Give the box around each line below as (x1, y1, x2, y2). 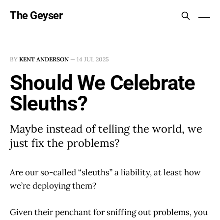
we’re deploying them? (10, 180, 96, 191)
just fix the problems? (10, 136, 119, 150)
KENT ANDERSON (19, 55, 69, 63)
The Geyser (10, 9, 63, 22)
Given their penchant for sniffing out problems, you (10, 207, 208, 218)
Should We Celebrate (10, 71, 195, 95)
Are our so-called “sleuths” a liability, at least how (10, 167, 201, 178)
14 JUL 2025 (77, 55, 109, 63)
